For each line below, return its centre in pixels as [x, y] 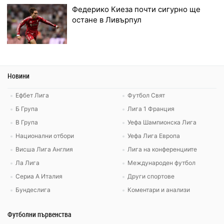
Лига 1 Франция [151, 109]
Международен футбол [161, 163]
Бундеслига [33, 190]
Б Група [27, 109]
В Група [27, 122]
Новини [18, 75]
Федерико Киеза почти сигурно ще [136, 9]
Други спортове [151, 176]
